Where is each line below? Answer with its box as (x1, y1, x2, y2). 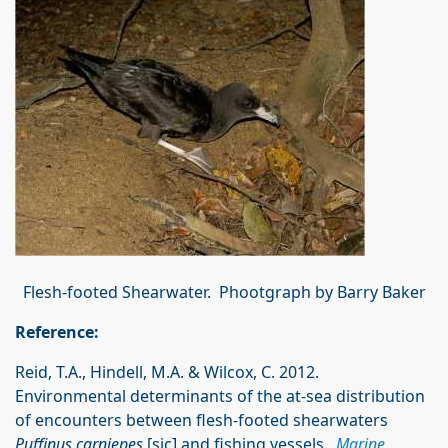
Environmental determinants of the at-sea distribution (15, 385, 425, 407)
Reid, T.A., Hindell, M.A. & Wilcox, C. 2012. (15, 361, 319, 383)
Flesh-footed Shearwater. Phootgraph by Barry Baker (22, 281, 426, 303)
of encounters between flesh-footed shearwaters (15, 409, 388, 431)
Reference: (15, 321, 99, 343)
